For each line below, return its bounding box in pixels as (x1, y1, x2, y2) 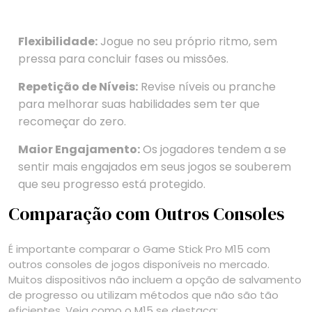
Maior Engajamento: (18, 141, 140, 158)
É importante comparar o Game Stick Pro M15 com (8, 242, 270, 257)
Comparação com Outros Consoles (8, 202, 284, 226)
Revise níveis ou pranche (138, 79, 276, 95)
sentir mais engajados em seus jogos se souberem (18, 159, 291, 175)
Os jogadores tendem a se (140, 141, 286, 158)
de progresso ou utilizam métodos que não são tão (8, 288, 279, 303)
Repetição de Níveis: (18, 79, 138, 95)
